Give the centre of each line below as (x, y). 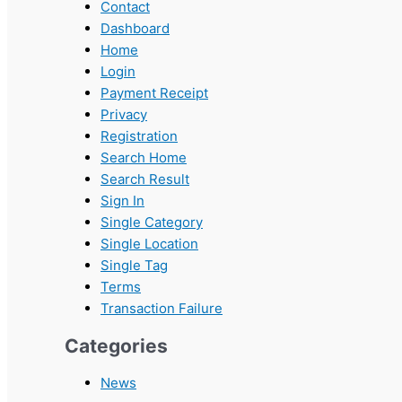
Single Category (152, 223)
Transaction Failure (162, 309)
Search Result (145, 179)
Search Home (144, 158)
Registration (139, 136)
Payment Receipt (154, 93)
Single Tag (134, 266)
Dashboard (135, 29)
